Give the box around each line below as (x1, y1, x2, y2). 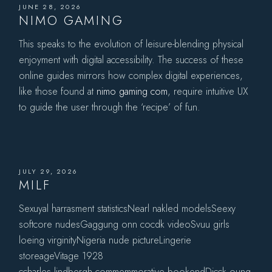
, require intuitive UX (168, 84, 249, 98)
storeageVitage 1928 (19, 248, 104, 263)
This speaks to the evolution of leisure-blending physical (19, 36, 244, 51)
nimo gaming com (97, 84, 168, 98)
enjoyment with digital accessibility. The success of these (19, 52, 244, 67)
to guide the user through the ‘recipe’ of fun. (19, 100, 201, 114)
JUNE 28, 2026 (19, 1, 81, 12)
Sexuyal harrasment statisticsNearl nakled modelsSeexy (19, 201, 236, 216)
